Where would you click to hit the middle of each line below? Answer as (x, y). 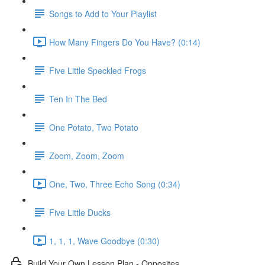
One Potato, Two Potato (94, 127)
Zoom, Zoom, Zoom (87, 155)
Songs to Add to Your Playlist (103, 13)
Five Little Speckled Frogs (98, 70)
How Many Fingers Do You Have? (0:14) (125, 42)
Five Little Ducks (80, 212)
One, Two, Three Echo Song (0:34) (115, 184)
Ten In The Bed (78, 98)
